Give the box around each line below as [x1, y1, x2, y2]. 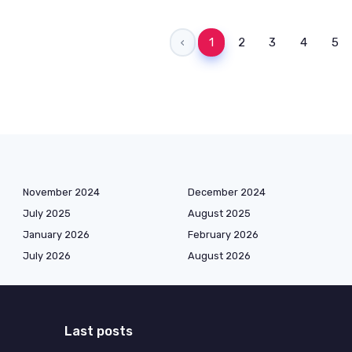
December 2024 [188, 185, 266, 198]
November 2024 [23, 185, 100, 198]
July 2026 [23, 249, 71, 262]
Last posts [64, 322, 133, 339]
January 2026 [23, 228, 90, 240]
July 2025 [23, 207, 71, 219]
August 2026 [188, 249, 251, 262]
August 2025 [188, 207, 251, 219]
